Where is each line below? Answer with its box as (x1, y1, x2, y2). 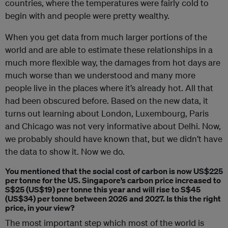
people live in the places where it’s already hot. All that (5, 82, 213, 94)
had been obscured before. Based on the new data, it (5, 95, 208, 106)
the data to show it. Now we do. (5, 146, 125, 157)
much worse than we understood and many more (5, 70, 195, 81)
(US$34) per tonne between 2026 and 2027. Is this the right (5, 193, 221, 204)
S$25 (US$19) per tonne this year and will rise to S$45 (5, 184, 201, 195)
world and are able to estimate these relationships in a (5, 44, 213, 55)
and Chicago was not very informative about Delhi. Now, (5, 121, 221, 132)
